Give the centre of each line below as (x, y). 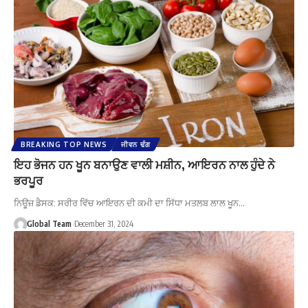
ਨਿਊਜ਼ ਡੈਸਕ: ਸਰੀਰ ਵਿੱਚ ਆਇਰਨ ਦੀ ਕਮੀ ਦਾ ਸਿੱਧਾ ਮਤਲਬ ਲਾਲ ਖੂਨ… (129, 203)
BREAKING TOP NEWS (64, 145)
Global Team (49, 224)
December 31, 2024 (103, 224)
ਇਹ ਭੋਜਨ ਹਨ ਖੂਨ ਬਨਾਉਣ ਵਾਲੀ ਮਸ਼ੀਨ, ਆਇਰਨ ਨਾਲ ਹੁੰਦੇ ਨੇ (144, 165)
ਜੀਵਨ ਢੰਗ (136, 145)
